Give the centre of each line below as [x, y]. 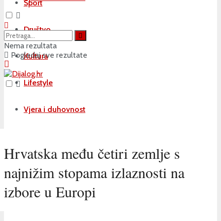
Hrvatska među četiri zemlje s [92, 153]
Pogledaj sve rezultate [48, 55]
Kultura [36, 56]
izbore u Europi [50, 192]
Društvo [37, 29]
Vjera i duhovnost [55, 109]
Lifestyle [38, 83]
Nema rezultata [30, 46]
